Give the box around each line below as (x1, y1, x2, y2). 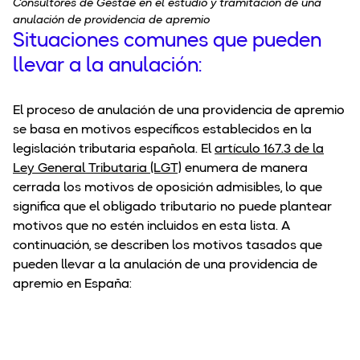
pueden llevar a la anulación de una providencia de (13, 259, 317, 272)
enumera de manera (182, 162, 308, 176)
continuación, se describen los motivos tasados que (13, 239, 322, 253)
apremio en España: (13, 278, 132, 292)
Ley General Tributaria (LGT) (13, 162, 182, 176)
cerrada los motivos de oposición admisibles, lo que (13, 182, 322, 195)
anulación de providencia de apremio (13, 14, 210, 27)
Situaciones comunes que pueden (13, 31, 321, 52)
